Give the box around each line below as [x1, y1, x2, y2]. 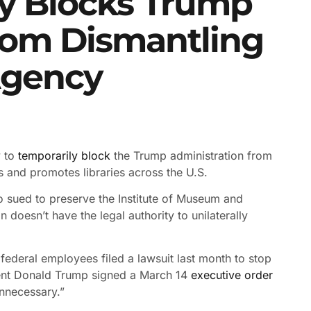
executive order [191, 268, 273, 283]
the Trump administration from [110, 148, 272, 162]
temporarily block [18, 148, 110, 162]
